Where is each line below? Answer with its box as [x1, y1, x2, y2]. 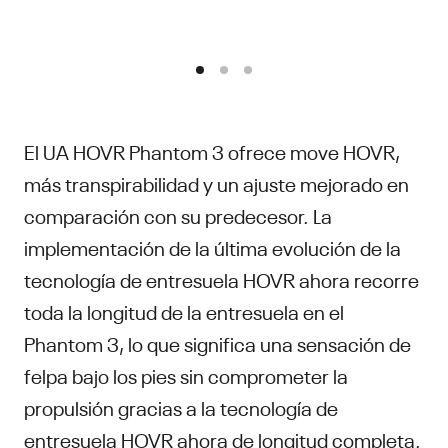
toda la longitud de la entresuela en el [24, 296, 344, 324]
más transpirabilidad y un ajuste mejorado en [24, 168, 409, 196]
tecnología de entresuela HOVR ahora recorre [24, 264, 419, 292]
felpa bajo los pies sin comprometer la [24, 360, 348, 388]
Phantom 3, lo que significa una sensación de [24, 328, 411, 356]
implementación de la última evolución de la [24, 232, 401, 260]
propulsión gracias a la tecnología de [24, 392, 338, 420]
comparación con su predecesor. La [24, 200, 332, 228]
